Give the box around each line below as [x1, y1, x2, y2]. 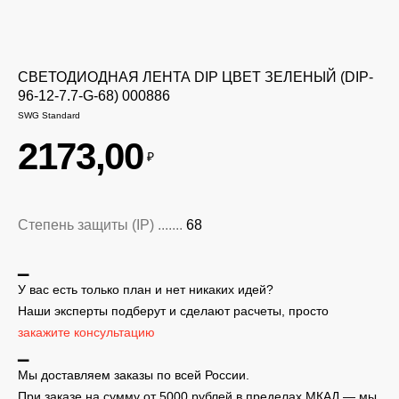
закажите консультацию [18, 325, 155, 339]
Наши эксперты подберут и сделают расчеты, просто [18, 304, 329, 318]
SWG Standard [18, 110, 80, 120]
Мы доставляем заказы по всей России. [18, 368, 249, 382]
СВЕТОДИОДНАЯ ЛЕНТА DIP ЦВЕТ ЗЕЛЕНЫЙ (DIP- [18, 69, 373, 85]
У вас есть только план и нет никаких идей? [18, 282, 273, 297]
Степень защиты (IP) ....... [18, 217, 183, 232]
